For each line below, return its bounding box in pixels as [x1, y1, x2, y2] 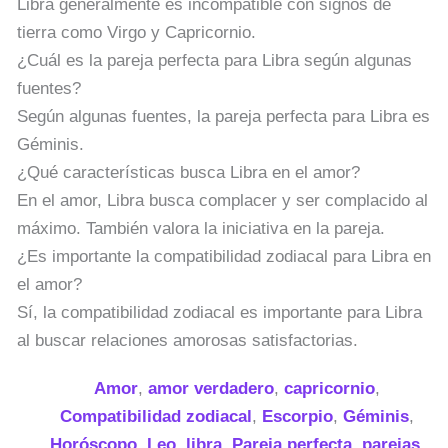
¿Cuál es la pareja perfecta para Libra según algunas [17, 50, 412, 70]
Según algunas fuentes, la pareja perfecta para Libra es [17, 106, 430, 126]
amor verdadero [148, 378, 275, 398]
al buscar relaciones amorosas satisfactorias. [17, 330, 358, 350]
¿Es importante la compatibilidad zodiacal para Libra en [17, 246, 431, 266]
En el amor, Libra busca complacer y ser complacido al [17, 190, 428, 210]
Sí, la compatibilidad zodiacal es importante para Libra [17, 302, 422, 322]
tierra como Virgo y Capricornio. [17, 22, 256, 42]
